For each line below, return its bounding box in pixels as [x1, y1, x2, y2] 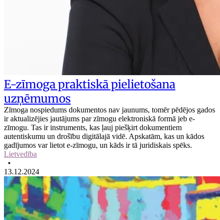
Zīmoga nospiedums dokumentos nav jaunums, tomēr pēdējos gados [4, 105, 215, 114]
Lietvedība [4, 149, 37, 158]
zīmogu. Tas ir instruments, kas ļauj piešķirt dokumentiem [4, 123, 182, 132]
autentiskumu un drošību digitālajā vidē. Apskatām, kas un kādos [4, 132, 204, 140]
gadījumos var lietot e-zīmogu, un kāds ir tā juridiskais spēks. [4, 140, 192, 149]
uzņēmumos [4, 91, 71, 106]
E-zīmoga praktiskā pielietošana [4, 77, 175, 91]
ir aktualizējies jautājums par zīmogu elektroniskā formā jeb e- [4, 114, 195, 123]
